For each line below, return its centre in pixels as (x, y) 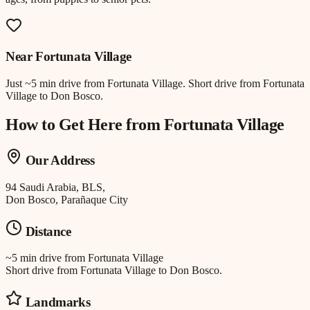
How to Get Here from (85, 125)
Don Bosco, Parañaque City (67, 200)
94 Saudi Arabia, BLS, (55, 188)
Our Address (58, 161)
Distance (47, 231)
